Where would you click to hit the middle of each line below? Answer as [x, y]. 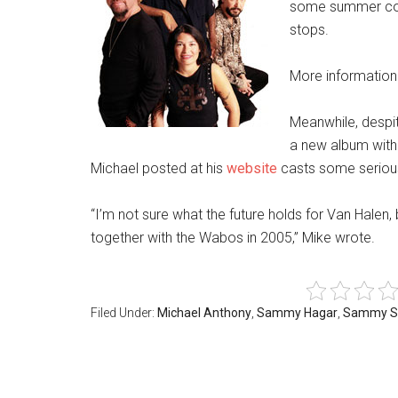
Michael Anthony [204, 313]
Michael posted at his [159, 168]
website [252, 168]
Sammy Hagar [297, 313]
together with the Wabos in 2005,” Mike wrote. [233, 238]
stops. [309, 30]
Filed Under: [124, 313]
